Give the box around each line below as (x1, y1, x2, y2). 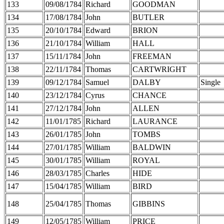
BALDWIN (132, 142, 171, 151)
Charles (85, 168, 109, 177)
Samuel (85, 77, 109, 86)
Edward (85, 25, 110, 34)
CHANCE (132, 90, 166, 99)
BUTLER (132, 12, 164, 21)
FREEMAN (132, 51, 171, 60)
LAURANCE (132, 116, 177, 125)
